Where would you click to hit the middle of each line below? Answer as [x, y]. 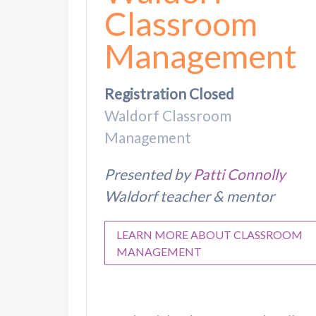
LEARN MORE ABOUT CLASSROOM [209, 234]
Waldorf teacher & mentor [189, 195]
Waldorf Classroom [168, 115]
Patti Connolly [239, 174]
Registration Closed [169, 93]
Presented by [149, 174]
